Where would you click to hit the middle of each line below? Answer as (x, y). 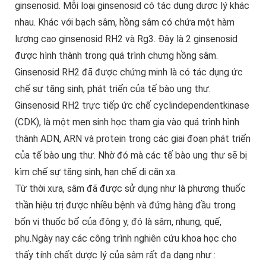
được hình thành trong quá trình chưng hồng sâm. (116, 56)
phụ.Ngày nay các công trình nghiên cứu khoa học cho (126, 239)
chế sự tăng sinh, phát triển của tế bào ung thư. (113, 89)
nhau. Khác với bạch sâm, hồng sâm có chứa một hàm (124, 23)
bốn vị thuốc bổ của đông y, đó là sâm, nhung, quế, (118, 222)
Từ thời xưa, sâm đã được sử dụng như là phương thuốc (130, 189)
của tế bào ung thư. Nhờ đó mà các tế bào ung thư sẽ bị (131, 156)
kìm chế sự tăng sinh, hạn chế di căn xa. (96, 172)
